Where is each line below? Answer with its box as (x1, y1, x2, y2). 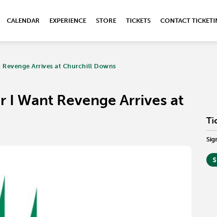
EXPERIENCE (49, 17, 86, 24)
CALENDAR (7, 17, 40, 24)
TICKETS (126, 17, 151, 24)
